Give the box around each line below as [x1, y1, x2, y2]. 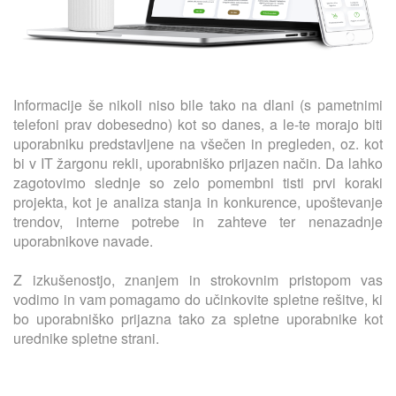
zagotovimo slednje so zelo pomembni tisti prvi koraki [13, 172, 383, 194]
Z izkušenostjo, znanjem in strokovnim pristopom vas [13, 270, 383, 291]
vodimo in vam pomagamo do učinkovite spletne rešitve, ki [13, 289, 383, 310]
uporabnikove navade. [13, 231, 153, 252]
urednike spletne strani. [13, 328, 159, 349]
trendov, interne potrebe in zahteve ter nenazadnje [13, 211, 383, 232]
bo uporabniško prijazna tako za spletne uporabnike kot [13, 308, 383, 330]
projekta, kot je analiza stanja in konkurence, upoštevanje [13, 192, 383, 213]
